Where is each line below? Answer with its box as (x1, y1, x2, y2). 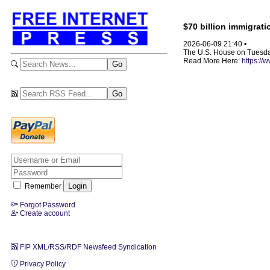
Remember (23, 181, 63, 190)
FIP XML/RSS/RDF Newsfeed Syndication (18, 242, 157, 251)
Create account (18, 209, 70, 218)
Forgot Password (18, 200, 75, 209)
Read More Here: (183, 57, 242, 66)
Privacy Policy (18, 259, 66, 268)
